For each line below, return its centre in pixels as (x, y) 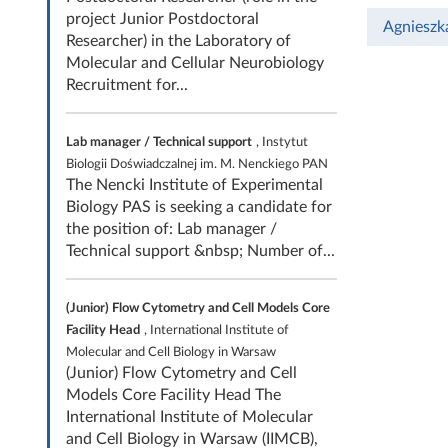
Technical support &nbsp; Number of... (200, 251)
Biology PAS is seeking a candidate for (199, 207)
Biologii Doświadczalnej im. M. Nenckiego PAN (197, 164)
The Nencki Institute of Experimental (194, 185)
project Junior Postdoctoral (162, 19)
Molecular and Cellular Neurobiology (195, 63)
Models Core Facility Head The (173, 395)
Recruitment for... (127, 85)
